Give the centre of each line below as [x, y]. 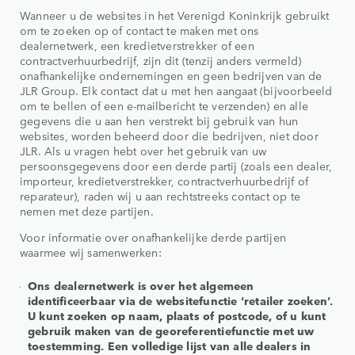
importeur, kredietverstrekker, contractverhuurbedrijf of [164, 181]
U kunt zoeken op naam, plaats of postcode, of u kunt [177, 316]
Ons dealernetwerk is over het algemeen [141, 286]
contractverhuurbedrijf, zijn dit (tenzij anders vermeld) [161, 61]
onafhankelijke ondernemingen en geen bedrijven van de [171, 76]
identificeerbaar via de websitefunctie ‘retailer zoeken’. [181, 301]
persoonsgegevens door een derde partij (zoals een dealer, [176, 166]
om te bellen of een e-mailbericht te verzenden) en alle [164, 106]
